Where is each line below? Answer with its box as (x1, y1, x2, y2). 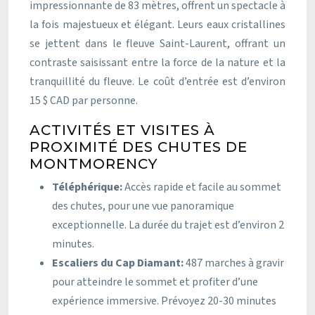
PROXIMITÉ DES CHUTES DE (30, 138, 247, 155)
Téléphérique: (52, 179, 124, 195)
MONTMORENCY (30, 155, 157, 172)
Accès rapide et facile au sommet (124, 179, 281, 195)
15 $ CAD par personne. (30, 92, 138, 108)
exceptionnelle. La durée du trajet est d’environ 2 (52, 217, 284, 233)
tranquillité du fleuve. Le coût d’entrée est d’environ (30, 73, 285, 89)
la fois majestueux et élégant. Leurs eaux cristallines (30, 16, 285, 32)
